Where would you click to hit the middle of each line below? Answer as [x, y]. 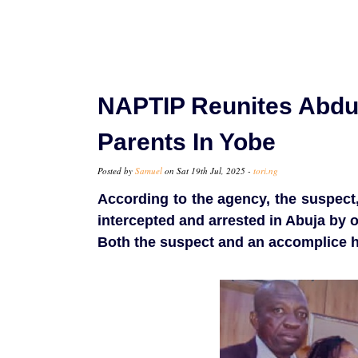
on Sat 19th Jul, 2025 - [208, 171]
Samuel [149, 171]
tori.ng [266, 171]
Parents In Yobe [187, 142]
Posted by [116, 171]
